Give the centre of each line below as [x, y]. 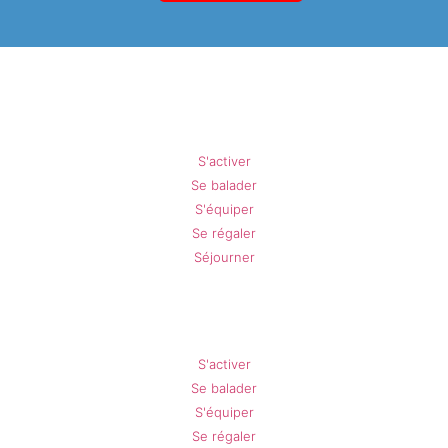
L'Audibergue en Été [224, 325]
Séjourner [224, 256]
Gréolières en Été [224, 122]
